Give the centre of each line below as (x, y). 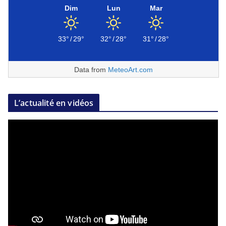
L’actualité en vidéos (54, 103)
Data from (91, 69)
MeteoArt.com (130, 69)
